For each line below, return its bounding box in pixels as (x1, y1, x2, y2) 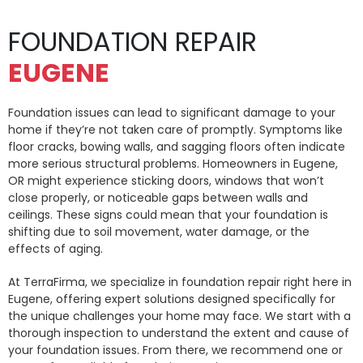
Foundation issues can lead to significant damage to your (8, 105, 335, 122)
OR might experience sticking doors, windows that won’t (8, 173, 324, 190)
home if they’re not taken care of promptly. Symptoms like (8, 122, 343, 139)
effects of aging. (8, 241, 103, 258)
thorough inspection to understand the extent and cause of (8, 325, 349, 342)
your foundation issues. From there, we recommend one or (8, 342, 343, 359)
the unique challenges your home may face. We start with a (8, 308, 351, 325)
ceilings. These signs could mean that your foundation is (8, 207, 328, 224)
